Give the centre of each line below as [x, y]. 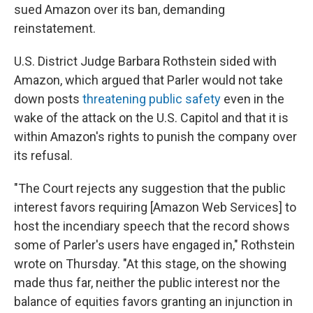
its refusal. [43, 155]
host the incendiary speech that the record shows [152, 226]
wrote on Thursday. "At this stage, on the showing [150, 263]
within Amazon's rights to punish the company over [155, 136]
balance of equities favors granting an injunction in [153, 301]
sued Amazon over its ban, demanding [119, 9]
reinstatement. [55, 28]
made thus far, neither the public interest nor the [147, 282]
